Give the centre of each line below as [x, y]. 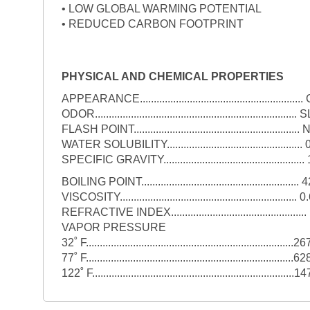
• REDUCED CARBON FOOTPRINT [152, 24]
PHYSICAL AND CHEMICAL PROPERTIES [172, 76]
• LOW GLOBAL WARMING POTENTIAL [161, 8]
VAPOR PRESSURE [113, 227]
